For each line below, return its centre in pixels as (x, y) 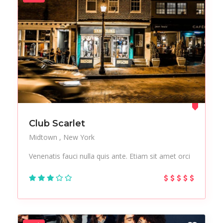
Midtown (44, 137)
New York (79, 137)
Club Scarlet (57, 124)
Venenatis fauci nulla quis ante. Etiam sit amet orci (110, 156)
